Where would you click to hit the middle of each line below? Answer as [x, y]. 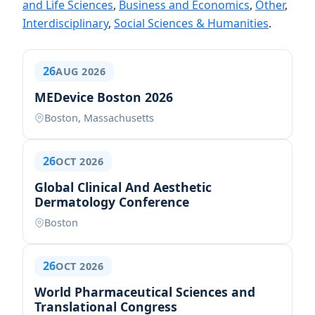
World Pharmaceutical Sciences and [145, 292]
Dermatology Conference [112, 202]
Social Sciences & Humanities [191, 23]
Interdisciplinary [65, 23]
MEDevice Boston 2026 [104, 97]
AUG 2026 [81, 71]
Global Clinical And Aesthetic [123, 187]
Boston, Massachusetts [99, 118]
